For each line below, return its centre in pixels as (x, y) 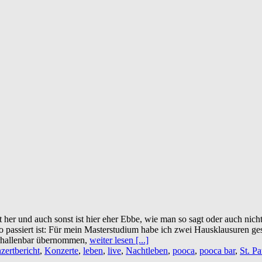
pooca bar (217, 250)
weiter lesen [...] (119, 240)
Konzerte (61, 250)
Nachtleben (147, 250)
